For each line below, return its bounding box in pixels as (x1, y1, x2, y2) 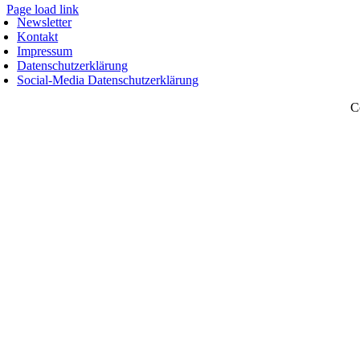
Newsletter (17, 14, 72, 29)
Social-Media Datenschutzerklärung (17, 72, 199, 87)
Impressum (17, 43, 73, 58)
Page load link (6, 2, 79, 16)
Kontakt (17, 29, 59, 43)
